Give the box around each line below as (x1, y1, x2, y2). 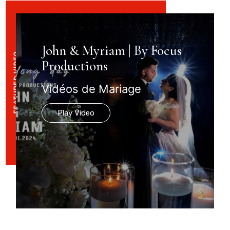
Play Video (57, 108, 95, 118)
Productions (42, 57, 108, 74)
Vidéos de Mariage (42, 82, 142, 95)
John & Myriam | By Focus (42, 42, 182, 59)
